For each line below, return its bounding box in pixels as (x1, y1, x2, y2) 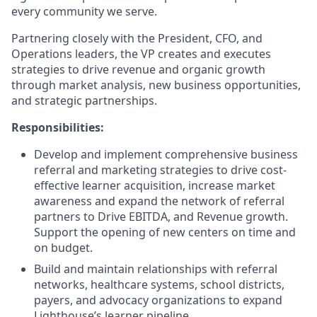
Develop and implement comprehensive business (34, 146, 298, 162)
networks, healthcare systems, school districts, (34, 277, 284, 292)
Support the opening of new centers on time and (34, 224, 296, 240)
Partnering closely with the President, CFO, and (11, 30, 263, 46)
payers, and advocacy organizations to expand (34, 292, 282, 308)
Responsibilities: (11, 120, 104, 135)
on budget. (34, 240, 93, 255)
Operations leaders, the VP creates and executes (11, 46, 271, 62)
